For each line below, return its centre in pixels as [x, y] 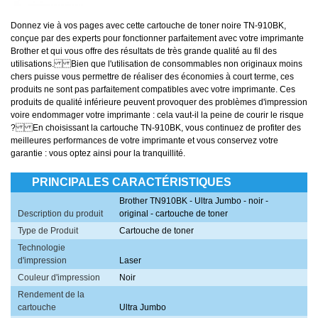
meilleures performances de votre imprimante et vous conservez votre [144, 141]
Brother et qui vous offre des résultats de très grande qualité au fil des [144, 51]
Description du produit [60, 214]
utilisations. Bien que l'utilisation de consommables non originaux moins [157, 64]
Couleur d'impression [59, 278]
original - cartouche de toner [174, 214]
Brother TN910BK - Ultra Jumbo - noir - [194, 201]
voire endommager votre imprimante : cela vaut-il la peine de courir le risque [157, 115]
